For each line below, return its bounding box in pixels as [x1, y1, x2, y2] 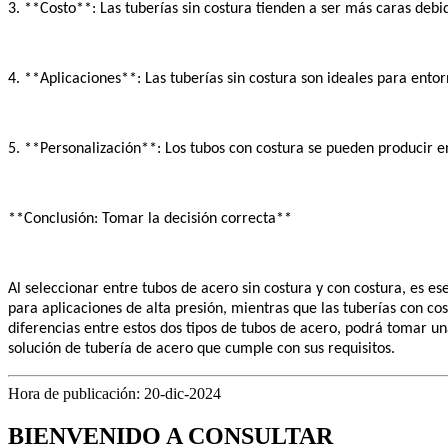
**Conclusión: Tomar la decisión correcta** [8, 210, 292, 227]
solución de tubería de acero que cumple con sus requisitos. [8, 340, 395, 357]
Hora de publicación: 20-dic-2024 [8, 384, 221, 402]
